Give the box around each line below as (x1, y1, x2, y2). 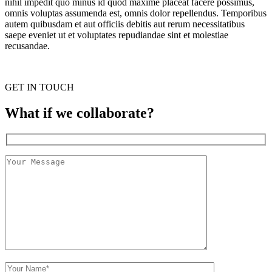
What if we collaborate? (5, 105, 154, 121)
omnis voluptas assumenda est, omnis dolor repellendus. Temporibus (5, 8, 267, 19)
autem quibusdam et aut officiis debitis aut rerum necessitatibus (5, 19, 245, 30)
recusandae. (5, 41, 50, 52)
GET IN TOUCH (5, 82, 74, 93)
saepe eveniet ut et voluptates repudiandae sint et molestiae (5, 30, 228, 41)
